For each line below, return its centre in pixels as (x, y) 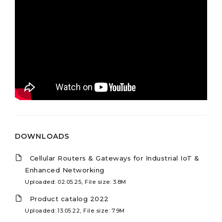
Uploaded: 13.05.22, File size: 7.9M (75, 211)
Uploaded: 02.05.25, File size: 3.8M (76, 182)
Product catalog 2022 (69, 199)
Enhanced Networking (65, 170)
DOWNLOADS (42, 137)
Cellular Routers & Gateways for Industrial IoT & (114, 158)
